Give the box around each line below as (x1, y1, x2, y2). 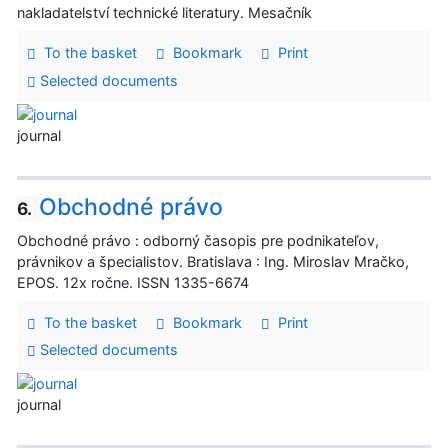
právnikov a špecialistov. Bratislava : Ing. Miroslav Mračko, (17, 252, 409, 270)
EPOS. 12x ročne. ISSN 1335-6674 (17, 273, 249, 291)
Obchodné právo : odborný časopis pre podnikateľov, (17, 231, 379, 249)
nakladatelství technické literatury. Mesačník (17, 4, 312, 22)
